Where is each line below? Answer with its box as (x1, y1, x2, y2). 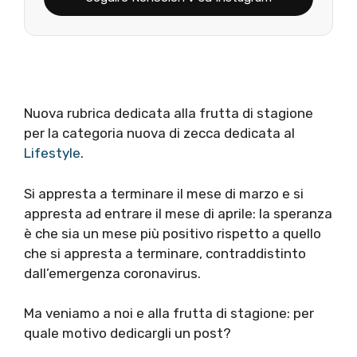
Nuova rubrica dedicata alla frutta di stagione (24, 105, 313, 122)
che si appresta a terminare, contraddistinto (24, 245, 306, 261)
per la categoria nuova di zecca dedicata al (24, 125, 295, 142)
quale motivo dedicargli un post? (24, 325, 231, 342)
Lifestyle (24, 145, 80, 162)
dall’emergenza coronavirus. (24, 265, 201, 281)
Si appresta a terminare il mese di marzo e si (24, 185, 304, 202)
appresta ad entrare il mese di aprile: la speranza (24, 205, 332, 222)
